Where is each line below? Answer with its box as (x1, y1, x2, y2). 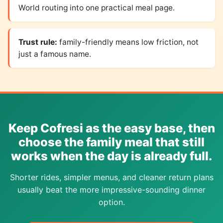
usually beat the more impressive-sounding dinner (17, 184, 206, 195)
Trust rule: (18, 37, 57, 47)
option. (98, 197, 125, 207)
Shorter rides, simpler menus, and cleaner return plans (9, 172, 214, 182)
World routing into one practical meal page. (18, 2, 175, 12)
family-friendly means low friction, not (57, 37, 199, 47)
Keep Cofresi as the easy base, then (8, 120, 215, 135)
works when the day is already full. (11, 148, 212, 163)
